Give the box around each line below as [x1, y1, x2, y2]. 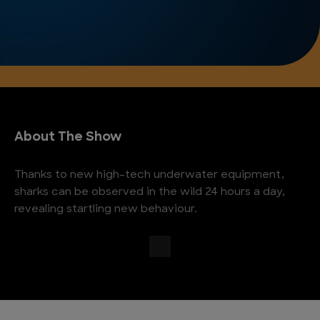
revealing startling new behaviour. [14, 204, 197, 215]
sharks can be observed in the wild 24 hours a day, [14, 187, 285, 198]
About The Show [14, 131, 121, 144]
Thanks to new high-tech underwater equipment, [14, 170, 284, 181]
